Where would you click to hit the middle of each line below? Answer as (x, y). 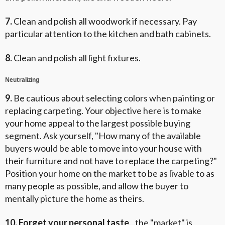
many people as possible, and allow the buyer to (97, 186)
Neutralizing (22, 79)
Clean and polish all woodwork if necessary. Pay (104, 21)
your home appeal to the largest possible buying (98, 123)
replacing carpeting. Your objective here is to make (103, 110)
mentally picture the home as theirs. (75, 198)
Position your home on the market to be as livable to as (110, 173)
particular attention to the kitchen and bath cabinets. (108, 34)
